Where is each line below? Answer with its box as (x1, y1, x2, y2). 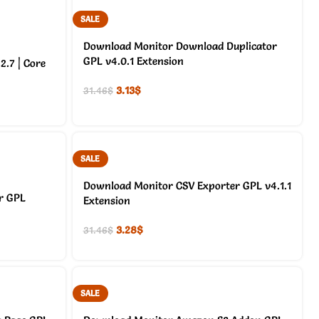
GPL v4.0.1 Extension (83, 53, 184, 68)
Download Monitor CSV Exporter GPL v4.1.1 (83, 179, 291, 193)
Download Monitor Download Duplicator (83, 38, 277, 53)
